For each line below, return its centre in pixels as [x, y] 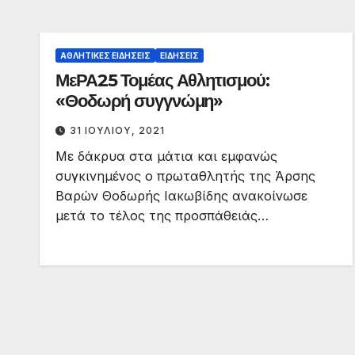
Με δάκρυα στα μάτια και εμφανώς [166, 157]
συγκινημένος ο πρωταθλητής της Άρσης [185, 176]
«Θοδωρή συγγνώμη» [139, 101]
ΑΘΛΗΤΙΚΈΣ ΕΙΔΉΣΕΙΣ [105, 56]
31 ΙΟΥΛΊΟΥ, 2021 [117, 131]
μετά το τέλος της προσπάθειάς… [162, 216]
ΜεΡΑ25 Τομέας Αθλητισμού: [162, 81]
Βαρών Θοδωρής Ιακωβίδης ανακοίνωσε [181, 196]
